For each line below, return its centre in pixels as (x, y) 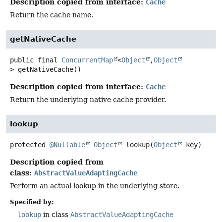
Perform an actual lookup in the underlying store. (95, 186)
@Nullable (67, 145)
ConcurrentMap (87, 60)
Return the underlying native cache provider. (88, 100)
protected (28, 145)
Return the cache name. (52, 15)
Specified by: (32, 202)
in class (56, 215)
